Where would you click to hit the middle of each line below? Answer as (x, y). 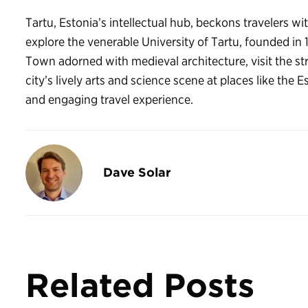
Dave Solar (137, 173)
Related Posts (140, 285)
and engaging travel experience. (109, 99)
